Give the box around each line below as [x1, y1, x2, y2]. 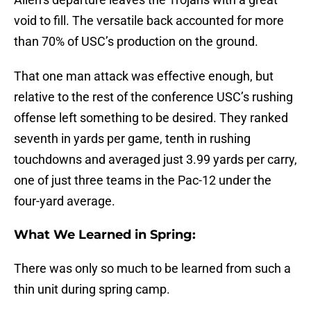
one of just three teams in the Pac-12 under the [14, 173, 271, 188]
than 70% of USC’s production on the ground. [14, 34, 258, 49]
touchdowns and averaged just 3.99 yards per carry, [14, 152, 297, 167]
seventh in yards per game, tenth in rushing [14, 131, 251, 146]
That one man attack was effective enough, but [14, 69, 274, 84]
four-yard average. [14, 194, 115, 209]
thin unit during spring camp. [14, 282, 170, 297]
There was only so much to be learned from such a [14, 261, 291, 276]
